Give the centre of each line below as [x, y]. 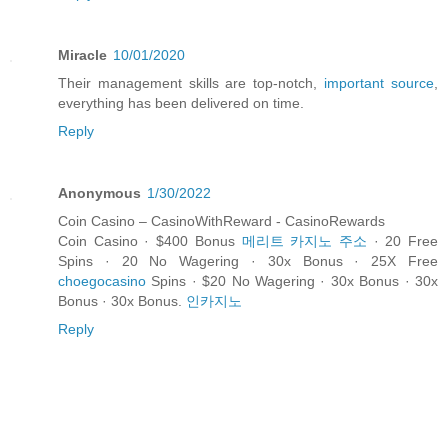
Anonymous [99, 192]
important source [379, 82]
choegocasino [102, 280]
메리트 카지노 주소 [304, 240]
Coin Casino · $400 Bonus [150, 240]
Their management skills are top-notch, [191, 82]
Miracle [82, 54]
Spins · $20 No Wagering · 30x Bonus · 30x [292, 280]
